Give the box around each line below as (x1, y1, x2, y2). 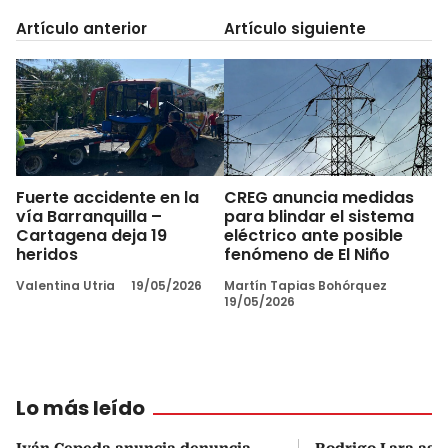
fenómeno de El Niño (224, 242, 390, 266)
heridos (16, 242, 78, 266)
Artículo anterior (16, 17, 147, 39)
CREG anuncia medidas (224, 185, 414, 209)
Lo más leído (16, 393, 145, 422)
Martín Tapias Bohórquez (224, 276, 387, 294)
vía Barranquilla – (16, 204, 162, 228)
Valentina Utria (16, 276, 115, 294)
